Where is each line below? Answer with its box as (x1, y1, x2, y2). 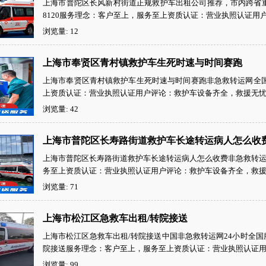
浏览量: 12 (43, 27, 78, 36)
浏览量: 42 (43, 104, 78, 113)
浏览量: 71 (43, 182, 78, 191)
